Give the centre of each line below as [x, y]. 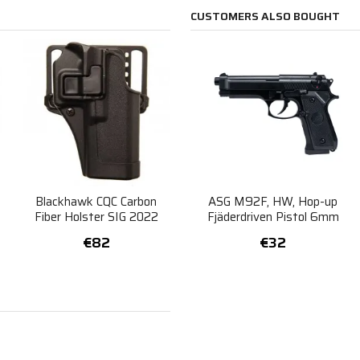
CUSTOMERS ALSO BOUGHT [265, 16]
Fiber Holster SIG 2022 [96, 217]
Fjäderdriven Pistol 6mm [273, 217]
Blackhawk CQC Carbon [96, 202]
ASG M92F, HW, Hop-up [273, 202]
